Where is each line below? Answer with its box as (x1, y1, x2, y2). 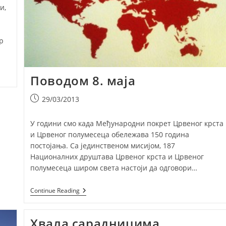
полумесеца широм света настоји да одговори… (30, 163, 198, 173)
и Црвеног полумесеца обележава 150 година (30, 130, 190, 140)
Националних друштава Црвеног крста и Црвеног (30, 152, 204, 162)
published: (30, 104, 67, 115)
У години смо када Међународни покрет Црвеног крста (30, 119, 224, 129)
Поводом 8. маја (30, 72, 136, 89)
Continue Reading (30, 186, 80, 195)
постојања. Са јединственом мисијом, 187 (30, 141, 176, 151)
